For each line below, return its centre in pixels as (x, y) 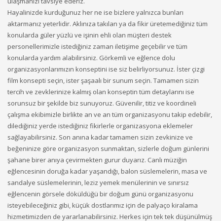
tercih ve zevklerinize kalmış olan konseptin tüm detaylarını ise (101, 92)
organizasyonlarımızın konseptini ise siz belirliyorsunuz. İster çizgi (106, 69)
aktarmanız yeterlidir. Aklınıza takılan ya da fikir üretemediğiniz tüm (108, 24)
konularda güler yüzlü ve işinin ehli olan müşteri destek (90, 35)
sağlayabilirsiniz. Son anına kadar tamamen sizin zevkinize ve (100, 137)
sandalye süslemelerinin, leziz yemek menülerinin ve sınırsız (98, 183)
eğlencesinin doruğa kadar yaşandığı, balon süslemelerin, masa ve (107, 171)
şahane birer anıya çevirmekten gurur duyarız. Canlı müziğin (97, 160)
